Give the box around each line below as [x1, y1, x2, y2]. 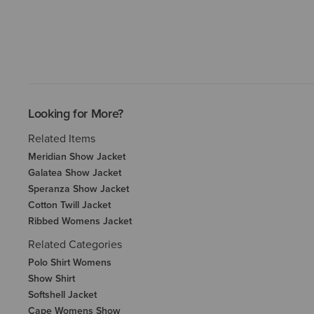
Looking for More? [28, 104, 123, 122]
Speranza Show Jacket [28, 181, 129, 196]
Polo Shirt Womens [28, 254, 111, 269]
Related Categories [28, 235, 122, 252]
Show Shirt [28, 271, 75, 285]
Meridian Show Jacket [28, 149, 125, 163]
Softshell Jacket [28, 287, 97, 301]
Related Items [28, 130, 95, 146]
